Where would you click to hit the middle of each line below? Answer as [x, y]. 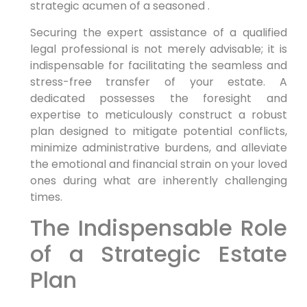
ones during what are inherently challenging [158, 180]
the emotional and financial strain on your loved [158, 164]
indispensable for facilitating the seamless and [158, 65]
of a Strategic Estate [158, 254]
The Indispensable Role [158, 228]
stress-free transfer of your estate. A [158, 82]
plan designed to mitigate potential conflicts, [158, 131]
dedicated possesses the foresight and [158, 98]
